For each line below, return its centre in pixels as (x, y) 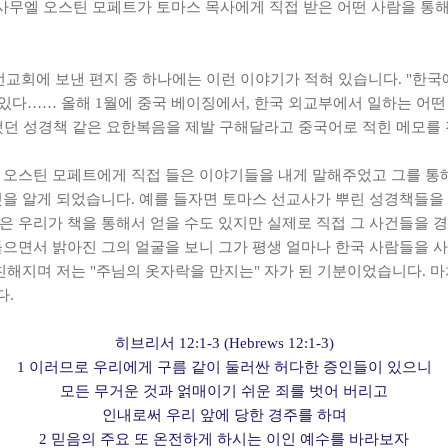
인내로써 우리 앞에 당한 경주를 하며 (224, 415)
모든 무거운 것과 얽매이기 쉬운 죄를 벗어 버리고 (224, 391)
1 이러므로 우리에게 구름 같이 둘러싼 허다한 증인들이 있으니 (224, 367)
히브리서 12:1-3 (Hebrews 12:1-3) (224, 343)
